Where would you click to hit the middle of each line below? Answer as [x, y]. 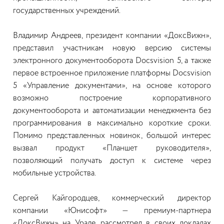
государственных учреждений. [67, 11]
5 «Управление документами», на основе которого [112, 86]
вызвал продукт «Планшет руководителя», [112, 148]
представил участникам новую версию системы [112, 48]
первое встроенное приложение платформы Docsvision [112, 73]
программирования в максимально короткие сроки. [112, 123]
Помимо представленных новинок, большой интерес [112, 136]
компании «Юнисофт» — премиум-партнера [112, 211]
